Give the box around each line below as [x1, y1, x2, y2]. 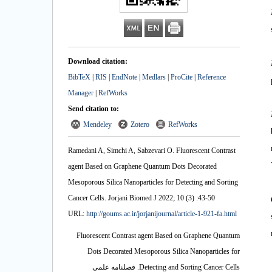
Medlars [142, 73, 166, 81]
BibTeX [68, 73, 90, 81]
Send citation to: [68, 104, 119, 113]
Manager [68, 89, 93, 97]
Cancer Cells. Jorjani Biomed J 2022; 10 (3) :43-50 [68, 194, 215, 202]
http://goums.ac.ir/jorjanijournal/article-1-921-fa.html [86, 209, 237, 218]
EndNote [112, 73, 137, 81]
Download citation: [68, 57, 127, 66]
